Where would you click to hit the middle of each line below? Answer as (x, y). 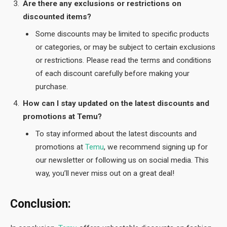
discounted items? (57, 16)
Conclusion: (41, 204)
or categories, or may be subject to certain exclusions (125, 47)
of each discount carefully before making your (112, 73)
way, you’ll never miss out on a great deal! (105, 173)
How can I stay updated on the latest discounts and (116, 104)
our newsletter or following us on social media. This (122, 160)
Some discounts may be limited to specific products (122, 34)
